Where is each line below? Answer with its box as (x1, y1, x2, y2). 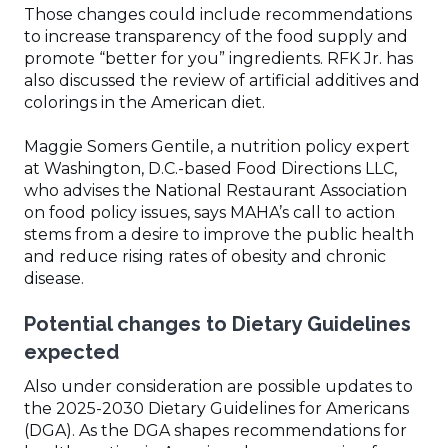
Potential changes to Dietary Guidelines (24, 311, 411, 336)
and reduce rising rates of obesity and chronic (24, 246, 386, 266)
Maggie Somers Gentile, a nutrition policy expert (24, 136, 410, 156)
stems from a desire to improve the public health (24, 224, 414, 244)
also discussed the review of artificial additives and (24, 70, 420, 90)
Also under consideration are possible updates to (24, 376, 413, 396)
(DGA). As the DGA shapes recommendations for (24, 420, 407, 440)
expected (24, 339, 119, 364)
